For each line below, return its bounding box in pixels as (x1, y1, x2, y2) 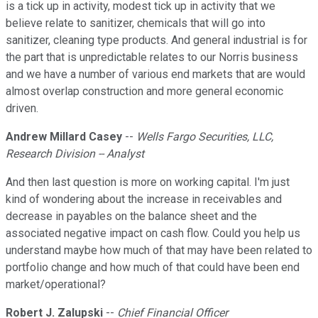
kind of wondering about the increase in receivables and (6, 192, 282, 207)
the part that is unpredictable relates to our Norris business (6, 50, 298, 65)
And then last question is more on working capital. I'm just (6, 175, 290, 190)
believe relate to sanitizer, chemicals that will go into (6, 16, 265, 31)
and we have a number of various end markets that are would (6, 67, 305, 82)
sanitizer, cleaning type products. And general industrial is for (6, 33, 307, 48)
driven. (6, 102, 38, 116)
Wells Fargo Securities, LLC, (136, 130, 273, 144)
